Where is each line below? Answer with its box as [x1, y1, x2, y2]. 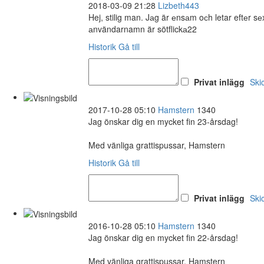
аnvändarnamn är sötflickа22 [88, 22, 197, 35]
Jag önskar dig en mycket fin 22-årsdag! [88, 232, 238, 244]
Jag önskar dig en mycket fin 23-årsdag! [88, 115, 238, 127]
